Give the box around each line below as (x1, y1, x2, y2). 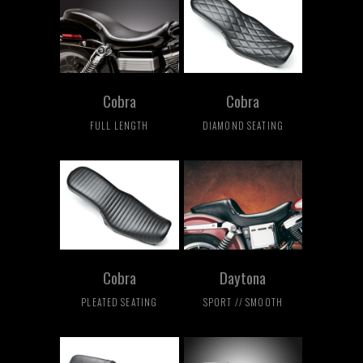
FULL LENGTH (90, 118, 149, 133)
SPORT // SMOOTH (203, 295, 284, 310)
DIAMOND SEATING (202, 118, 284, 133)
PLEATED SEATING (81, 295, 158, 310)
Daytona (220, 266, 267, 289)
